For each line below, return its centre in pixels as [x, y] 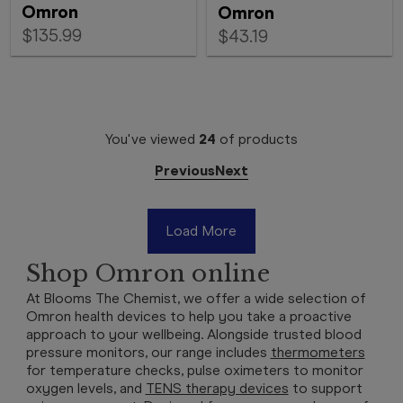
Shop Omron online [148, 273]
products [268, 139]
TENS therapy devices [217, 388]
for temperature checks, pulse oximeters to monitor [194, 370]
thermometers [318, 352]
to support [325, 388]
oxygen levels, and [85, 388]
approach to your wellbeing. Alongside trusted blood [193, 334]
